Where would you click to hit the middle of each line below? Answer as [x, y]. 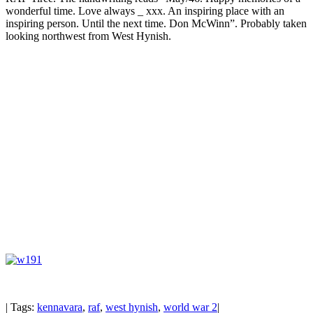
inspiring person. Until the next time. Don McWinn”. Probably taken [156, 24]
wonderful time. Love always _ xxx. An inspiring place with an [145, 11]
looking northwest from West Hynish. [88, 36]
